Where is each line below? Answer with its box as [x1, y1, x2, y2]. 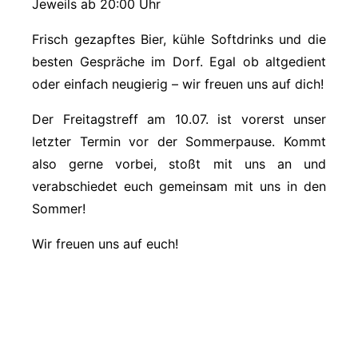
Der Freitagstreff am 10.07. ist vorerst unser [32, 110, 326, 127]
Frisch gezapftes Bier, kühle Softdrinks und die [32, 30, 326, 47]
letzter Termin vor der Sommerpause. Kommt [32, 133, 326, 149]
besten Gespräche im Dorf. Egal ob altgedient [32, 53, 326, 70]
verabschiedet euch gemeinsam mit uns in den [32, 177, 326, 194]
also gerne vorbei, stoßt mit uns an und [32, 155, 326, 172]
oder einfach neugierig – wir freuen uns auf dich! [32, 75, 324, 92]
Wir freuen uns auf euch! [32, 235, 178, 252]
